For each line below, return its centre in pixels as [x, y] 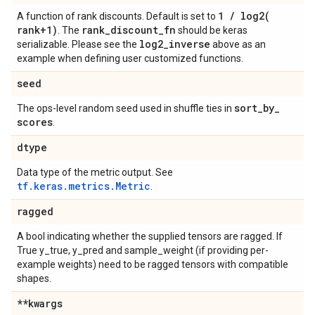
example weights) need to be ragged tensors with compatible [153, 265]
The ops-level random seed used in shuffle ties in [126, 109]
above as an [238, 45]
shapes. [34, 279]
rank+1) [37, 30]
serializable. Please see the [78, 45]
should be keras [212, 31]
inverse [189, 44]
